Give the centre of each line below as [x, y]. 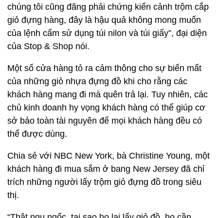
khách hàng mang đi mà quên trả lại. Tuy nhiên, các [108, 94]
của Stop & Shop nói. [48, 46]
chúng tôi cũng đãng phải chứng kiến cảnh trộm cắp [108, 7]
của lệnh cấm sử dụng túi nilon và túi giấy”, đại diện [107, 33]
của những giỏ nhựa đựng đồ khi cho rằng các [97, 81]
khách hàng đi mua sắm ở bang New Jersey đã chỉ [106, 169]
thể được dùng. [37, 134]
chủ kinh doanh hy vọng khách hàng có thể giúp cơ [106, 108]
